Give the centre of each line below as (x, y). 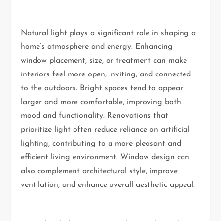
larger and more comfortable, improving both (101, 102)
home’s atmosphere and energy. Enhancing (97, 47)
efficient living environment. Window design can (105, 157)
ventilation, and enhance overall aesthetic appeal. (108, 185)
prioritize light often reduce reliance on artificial (105, 129)
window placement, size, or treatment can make (104, 60)
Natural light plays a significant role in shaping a (109, 33)
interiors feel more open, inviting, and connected (106, 74)
